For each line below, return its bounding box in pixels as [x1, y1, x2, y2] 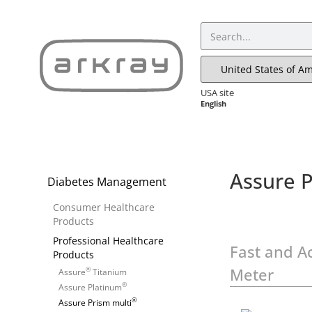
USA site [201, 86, 234, 99]
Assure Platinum [58, 281, 122, 293]
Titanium [91, 265, 127, 278]
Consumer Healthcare [53, 200, 155, 214]
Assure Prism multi [58, 296, 132, 309]
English [201, 98, 226, 109]
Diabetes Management [47, 173, 166, 189]
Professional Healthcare [53, 233, 164, 247]
